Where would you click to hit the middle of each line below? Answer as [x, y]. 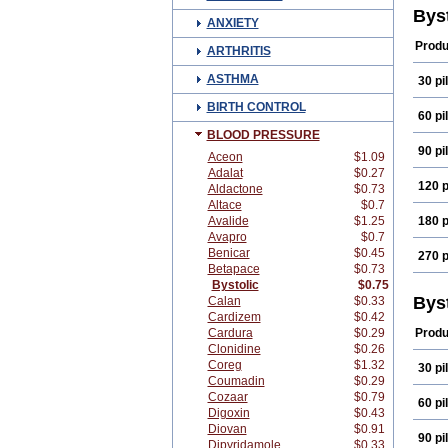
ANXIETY [232, 23]
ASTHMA [232, 79]
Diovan [227, 429]
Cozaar [227, 397]
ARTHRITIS [238, 51]
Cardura [230, 333]
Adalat [225, 173]
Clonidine [234, 349]
